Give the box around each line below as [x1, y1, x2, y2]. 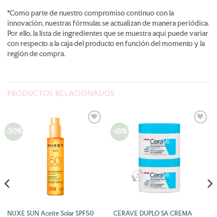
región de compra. [7, 49, 65, 58]
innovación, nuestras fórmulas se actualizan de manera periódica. [7, 18, 209, 28]
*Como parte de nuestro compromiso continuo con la [7, 8, 174, 17]
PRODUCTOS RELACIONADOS [7, 89, 115, 98]
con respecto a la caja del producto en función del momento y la [7, 39, 205, 48]
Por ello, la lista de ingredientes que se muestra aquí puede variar [7, 29, 208, 38]
